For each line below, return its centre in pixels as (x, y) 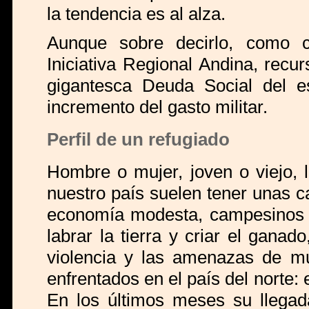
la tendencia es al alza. (136, 14)
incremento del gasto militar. (157, 107)
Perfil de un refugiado (138, 140)
